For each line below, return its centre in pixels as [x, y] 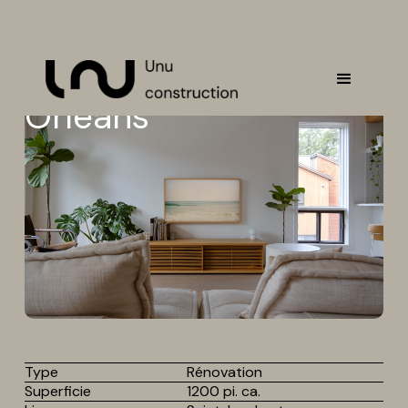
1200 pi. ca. [223, 391]
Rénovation [224, 372]
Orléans [87, 117]
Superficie [57, 391]
